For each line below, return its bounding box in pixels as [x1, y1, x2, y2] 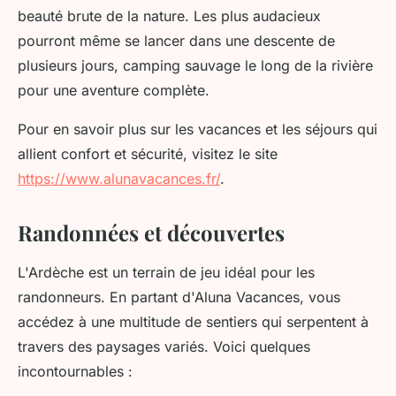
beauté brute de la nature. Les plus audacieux [18, 7, 321, 26]
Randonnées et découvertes [18, 218, 285, 247]
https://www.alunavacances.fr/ [18, 170, 220, 188]
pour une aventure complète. [18, 81, 209, 100]
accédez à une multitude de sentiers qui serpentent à [18, 313, 369, 331]
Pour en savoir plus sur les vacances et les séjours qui [18, 120, 377, 139]
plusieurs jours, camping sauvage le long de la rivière [18, 57, 373, 75]
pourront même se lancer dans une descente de [18, 32, 335, 50]
